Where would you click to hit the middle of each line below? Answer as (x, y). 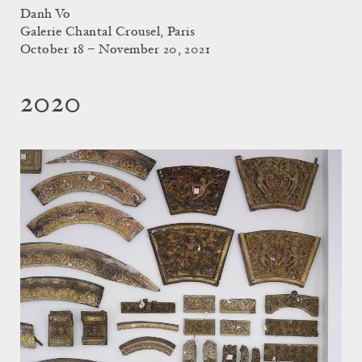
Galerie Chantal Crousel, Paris (108, 32)
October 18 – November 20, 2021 (116, 50)
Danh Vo (46, 14)
